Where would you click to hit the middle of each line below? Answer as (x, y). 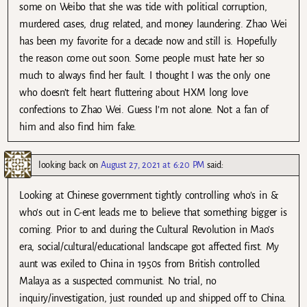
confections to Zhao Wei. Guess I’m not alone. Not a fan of (144, 109)
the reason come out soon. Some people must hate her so (142, 58)
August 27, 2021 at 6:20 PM (152, 164)
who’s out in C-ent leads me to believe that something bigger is (153, 212)
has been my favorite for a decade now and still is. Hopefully (148, 41)
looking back (62, 164)
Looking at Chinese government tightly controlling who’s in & (149, 195)
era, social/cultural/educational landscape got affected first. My (149, 246)
